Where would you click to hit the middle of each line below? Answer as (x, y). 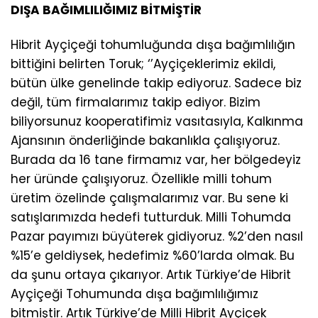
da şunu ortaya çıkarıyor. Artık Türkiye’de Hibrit (151, 275)
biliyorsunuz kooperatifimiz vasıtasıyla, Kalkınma (157, 122)
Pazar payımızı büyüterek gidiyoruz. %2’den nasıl (157, 237)
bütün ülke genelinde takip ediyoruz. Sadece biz (156, 83)
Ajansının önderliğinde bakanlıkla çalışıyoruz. (145, 141)
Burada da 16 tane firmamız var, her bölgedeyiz (156, 160)
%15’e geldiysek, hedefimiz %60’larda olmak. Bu (153, 256)
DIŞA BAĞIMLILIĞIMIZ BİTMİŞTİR (106, 10)
